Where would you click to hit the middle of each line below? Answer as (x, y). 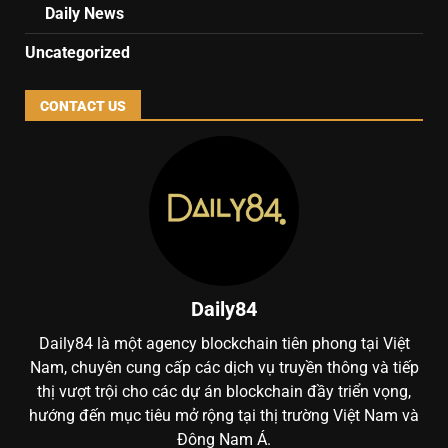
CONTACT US (83, 105)
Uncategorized (77, 52)
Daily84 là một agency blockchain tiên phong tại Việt (224, 343)
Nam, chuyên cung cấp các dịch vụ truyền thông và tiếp (224, 367)
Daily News (84, 13)
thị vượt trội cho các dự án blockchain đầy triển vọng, (224, 391)
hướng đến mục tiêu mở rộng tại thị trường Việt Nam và (224, 415)
